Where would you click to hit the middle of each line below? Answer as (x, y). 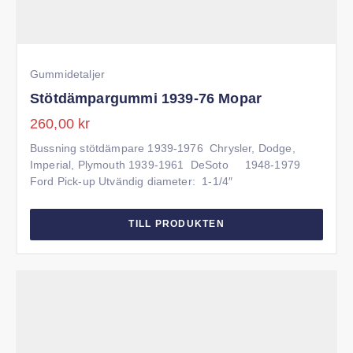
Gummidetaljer (66, 194)
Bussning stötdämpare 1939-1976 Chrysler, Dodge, (157, 268)
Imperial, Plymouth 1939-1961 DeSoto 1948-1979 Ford (169, 285)
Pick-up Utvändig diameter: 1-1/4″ (113, 301)
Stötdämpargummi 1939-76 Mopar (143, 219)
